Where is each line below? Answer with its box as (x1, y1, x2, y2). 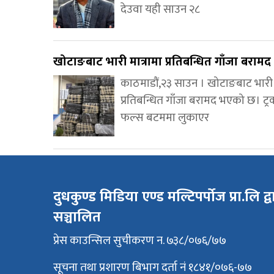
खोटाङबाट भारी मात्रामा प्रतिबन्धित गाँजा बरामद (53, 51, 271, 73)
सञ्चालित (53, 205, 101, 230)
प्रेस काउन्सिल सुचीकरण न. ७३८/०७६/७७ (53, 231, 226, 251)
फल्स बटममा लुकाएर (120, 108, 209, 128)
